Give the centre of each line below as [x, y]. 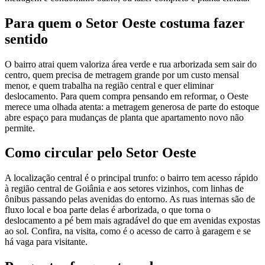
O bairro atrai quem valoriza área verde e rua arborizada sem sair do [131, 64]
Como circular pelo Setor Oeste [101, 153]
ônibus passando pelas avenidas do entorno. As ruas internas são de [130, 199]
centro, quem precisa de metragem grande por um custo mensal [122, 75]
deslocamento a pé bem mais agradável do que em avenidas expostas [132, 221]
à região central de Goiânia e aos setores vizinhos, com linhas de [124, 189]
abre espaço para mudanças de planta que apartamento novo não [124, 117]
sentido [26, 39]
